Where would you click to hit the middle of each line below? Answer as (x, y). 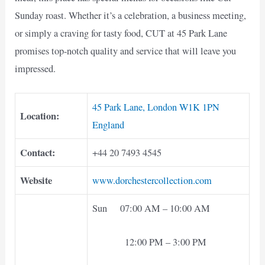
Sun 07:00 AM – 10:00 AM (151, 209)
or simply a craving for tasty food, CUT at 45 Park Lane (121, 33)
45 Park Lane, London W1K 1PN (156, 107)
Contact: (38, 153)
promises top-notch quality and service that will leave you (126, 51)
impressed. (35, 69)
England (109, 125)
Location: (40, 116)
